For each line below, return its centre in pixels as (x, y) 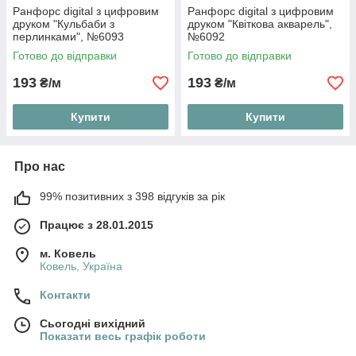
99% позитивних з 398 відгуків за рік (132, 197)
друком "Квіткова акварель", (260, 24)
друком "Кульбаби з (64, 24)
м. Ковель (68, 254)
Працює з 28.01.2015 (97, 225)
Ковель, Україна (81, 267)
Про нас (40, 167)
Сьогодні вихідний (93, 324)
